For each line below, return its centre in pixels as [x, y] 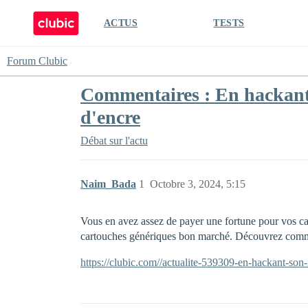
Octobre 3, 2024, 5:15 [198, 184]
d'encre [110, 117]
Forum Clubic [37, 61]
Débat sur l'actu [114, 141]
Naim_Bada [108, 184]
